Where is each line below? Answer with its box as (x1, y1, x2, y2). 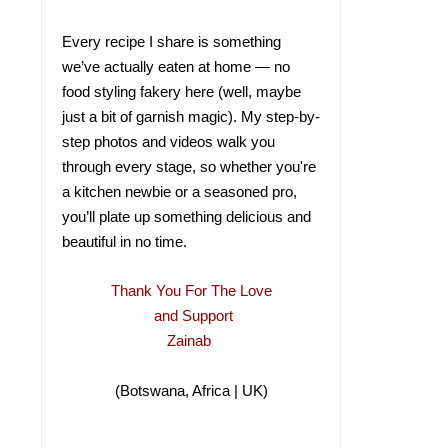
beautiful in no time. (62, 233, 187, 250)
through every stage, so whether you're (62, 158, 316, 175)
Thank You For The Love (110, 282, 272, 299)
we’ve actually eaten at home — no (62, 58, 290, 75)
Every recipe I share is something (62, 33, 281, 50)
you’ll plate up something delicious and (62, 208, 311, 225)
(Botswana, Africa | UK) (114, 382, 268, 399)
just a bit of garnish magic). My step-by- (62, 108, 320, 125)
